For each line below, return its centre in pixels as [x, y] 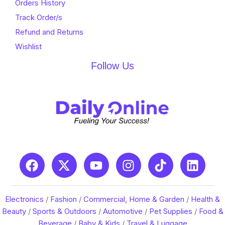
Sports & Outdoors [64, 211]
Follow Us [112, 66]
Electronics [24, 199]
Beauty [14, 211]
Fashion [64, 199]
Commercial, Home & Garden [134, 199]
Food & [211, 211]
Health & [205, 199]
